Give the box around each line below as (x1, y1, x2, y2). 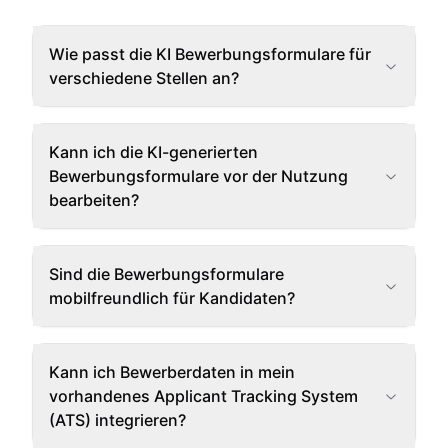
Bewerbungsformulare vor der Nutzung (49, 166, 348, 186)
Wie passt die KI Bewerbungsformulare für (49, 44, 371, 64)
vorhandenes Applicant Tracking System (49, 386, 358, 406)
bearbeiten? (49, 190, 139, 210)
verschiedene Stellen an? (49, 68, 239, 88)
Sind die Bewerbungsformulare (49, 264, 284, 284)
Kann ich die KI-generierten (49, 142, 258, 162)
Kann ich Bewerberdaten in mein (49, 362, 295, 382)
